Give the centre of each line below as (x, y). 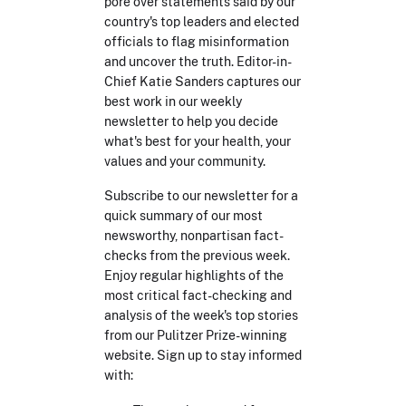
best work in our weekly (173, 101)
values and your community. (184, 161)
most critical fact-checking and (198, 295)
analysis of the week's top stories (201, 315)
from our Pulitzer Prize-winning (195, 335)
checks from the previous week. (197, 255)
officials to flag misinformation (196, 41)
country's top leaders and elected (201, 21)
